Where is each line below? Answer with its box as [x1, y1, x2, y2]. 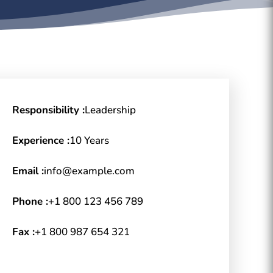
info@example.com [44, 163, 135, 178]
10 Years [69, 133, 109, 147]
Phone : [12, 194, 48, 208]
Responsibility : [12, 102, 85, 117]
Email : [12, 163, 44, 178]
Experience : [12, 133, 69, 147]
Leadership [85, 102, 136, 117]
